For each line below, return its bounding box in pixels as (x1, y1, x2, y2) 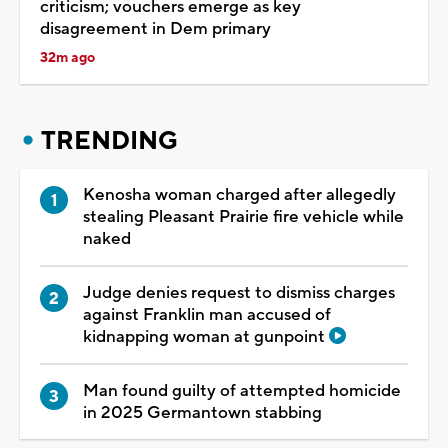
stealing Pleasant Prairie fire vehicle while (83, 205, 404, 228)
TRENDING (41, 124, 178, 157)
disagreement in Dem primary (40, 17, 271, 40)
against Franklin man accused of (83, 303, 331, 326)
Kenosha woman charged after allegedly (83, 183, 396, 206)
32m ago (40, 48, 95, 67)
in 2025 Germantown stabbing (83, 401, 322, 424)
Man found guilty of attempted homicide (83, 379, 401, 402)
